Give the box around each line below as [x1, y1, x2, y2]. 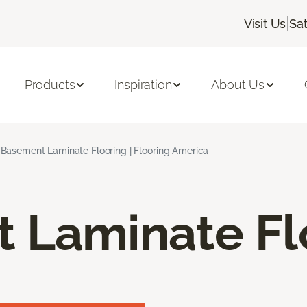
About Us [211, 77, 265, 93]
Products [24, 77, 75, 93]
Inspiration [114, 77, 172, 93]
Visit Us [243, 16, 286, 31]
